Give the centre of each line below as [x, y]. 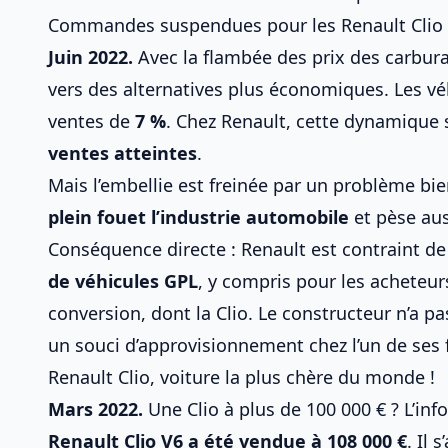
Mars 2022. [95, 409]
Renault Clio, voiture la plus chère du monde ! [241, 377]
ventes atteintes [122, 153]
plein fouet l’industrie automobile [198, 217]
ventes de [91, 121]
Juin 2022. [90, 57]
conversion [94, 313]
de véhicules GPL [123, 281]
